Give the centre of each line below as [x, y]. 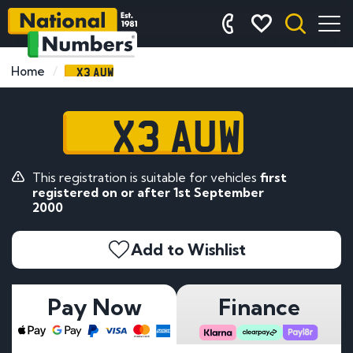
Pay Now [94, 307]
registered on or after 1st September [148, 192]
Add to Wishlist [188, 249]
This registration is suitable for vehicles [146, 177]
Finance [259, 307]
